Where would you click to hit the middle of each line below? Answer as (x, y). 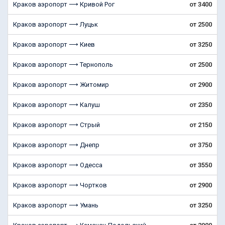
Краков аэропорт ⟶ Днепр (56, 145)
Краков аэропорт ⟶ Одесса (58, 165)
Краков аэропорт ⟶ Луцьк (55, 24)
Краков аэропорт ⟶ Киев (54, 44)
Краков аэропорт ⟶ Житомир (61, 85)
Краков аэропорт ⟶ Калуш (57, 105)
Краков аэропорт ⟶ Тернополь (63, 65)
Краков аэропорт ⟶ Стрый (57, 125)
